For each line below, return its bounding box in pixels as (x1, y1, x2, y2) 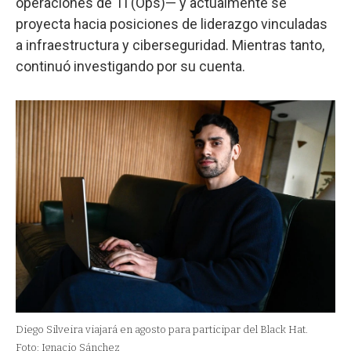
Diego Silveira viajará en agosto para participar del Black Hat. (16, 324, 308, 336)
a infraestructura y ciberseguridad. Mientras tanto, (16, 36, 324, 53)
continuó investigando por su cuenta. (16, 57, 245, 74)
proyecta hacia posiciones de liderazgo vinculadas (16, 15, 327, 32)
